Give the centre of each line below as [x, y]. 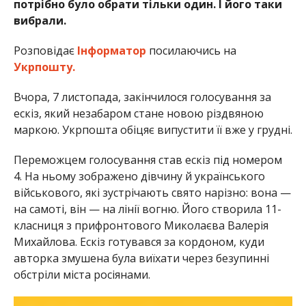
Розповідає [45, 50]
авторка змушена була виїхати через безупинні [141, 258]
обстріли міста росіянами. [82, 274]
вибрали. [40, 20]
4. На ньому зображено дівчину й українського [139, 176]
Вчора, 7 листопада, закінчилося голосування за [142, 97]
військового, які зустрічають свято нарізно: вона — [152, 192]
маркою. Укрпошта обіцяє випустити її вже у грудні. [153, 129]
